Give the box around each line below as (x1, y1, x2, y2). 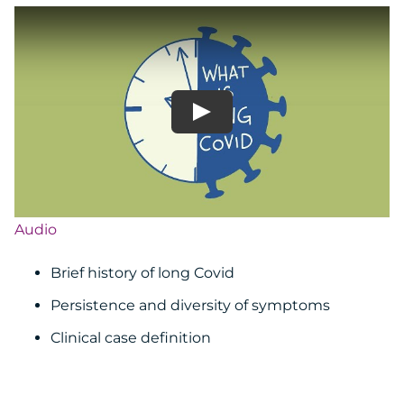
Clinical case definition (50, 329, 211, 347)
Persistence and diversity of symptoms (50, 297, 330, 315)
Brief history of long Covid (50, 264, 234, 282)
